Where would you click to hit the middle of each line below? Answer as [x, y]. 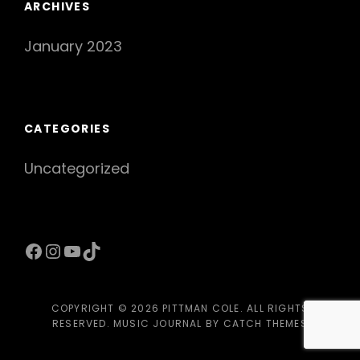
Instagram [93, 250]
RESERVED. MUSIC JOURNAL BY [138, 324]
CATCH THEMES [265, 324]
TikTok [110, 250]
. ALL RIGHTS [274, 309]
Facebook [70, 250]
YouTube [104, 250]
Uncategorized [77, 168]
